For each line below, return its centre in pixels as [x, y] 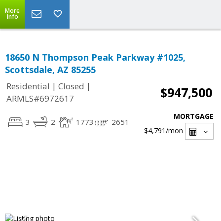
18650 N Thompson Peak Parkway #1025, [95, 57]
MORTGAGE [194, 116]
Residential [28, 86]
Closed [71, 86]
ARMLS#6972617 [40, 99]
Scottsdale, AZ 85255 [50, 70]
